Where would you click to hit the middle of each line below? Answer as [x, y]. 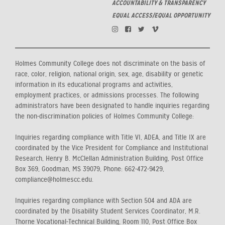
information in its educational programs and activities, [94, 84]
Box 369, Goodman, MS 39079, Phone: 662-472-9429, [90, 169]
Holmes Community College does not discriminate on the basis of [110, 63]
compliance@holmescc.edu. [54, 179]
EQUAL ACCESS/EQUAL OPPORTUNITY [161, 15]
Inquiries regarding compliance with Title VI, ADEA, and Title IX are [110, 137]
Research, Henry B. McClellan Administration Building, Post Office [109, 158]
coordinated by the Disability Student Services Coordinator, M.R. [108, 211]
